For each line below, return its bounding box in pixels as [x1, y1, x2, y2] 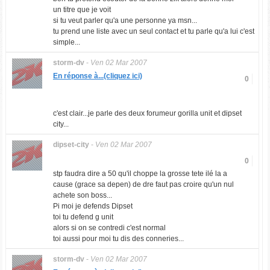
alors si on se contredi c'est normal [52, 224, 166, 232]
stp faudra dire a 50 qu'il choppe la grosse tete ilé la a [52, 169, 227, 178]
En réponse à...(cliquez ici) [52, 72, 142, 80]
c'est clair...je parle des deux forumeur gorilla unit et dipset [52, 109, 242, 118]
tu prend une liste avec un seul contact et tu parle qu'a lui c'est [52, 27, 254, 36]
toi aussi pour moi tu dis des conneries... [52, 234, 184, 243]
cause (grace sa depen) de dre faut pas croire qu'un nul [52, 180, 234, 189]
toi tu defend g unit [52, 213, 113, 221]
